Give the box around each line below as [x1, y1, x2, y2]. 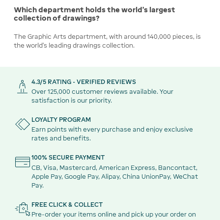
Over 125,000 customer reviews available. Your [31, 87, 173, 95]
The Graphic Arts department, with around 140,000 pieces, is [14, 33, 201, 41]
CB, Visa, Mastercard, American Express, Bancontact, [31, 164, 197, 171]
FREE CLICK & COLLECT [31, 200, 103, 208]
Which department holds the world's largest [14, 5, 175, 14]
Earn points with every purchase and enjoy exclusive [31, 126, 193, 134]
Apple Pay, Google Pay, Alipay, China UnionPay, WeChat [31, 172, 198, 180]
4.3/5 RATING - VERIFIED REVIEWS [31, 78, 136, 85]
